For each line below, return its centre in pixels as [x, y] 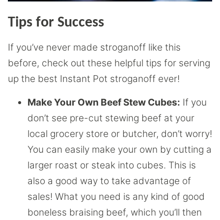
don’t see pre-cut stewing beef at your [111, 118]
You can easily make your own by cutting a [120, 149]
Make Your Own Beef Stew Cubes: [104, 102]
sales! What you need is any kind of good [116, 196]
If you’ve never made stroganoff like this [94, 47]
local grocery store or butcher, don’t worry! [120, 134]
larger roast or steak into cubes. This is [112, 165]
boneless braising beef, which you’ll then [115, 212]
